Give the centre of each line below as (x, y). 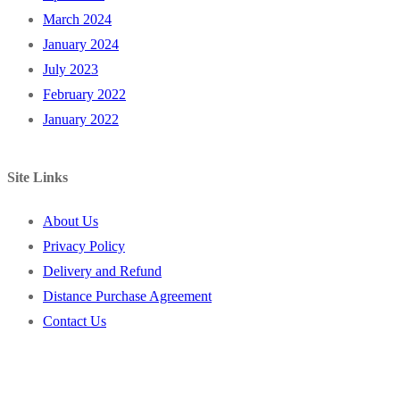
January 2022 (81, 119)
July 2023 (71, 69)
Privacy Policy (84, 246)
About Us (71, 221)
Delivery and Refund (102, 271)
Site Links (37, 178)
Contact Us (75, 321)
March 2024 (77, 19)
